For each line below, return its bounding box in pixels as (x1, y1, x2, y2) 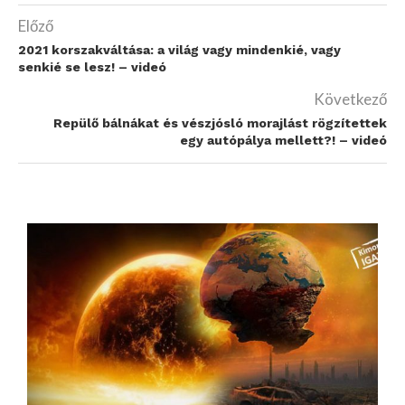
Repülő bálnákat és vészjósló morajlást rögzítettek (53, 116, 387, 130)
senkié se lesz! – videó (18, 60, 166, 74)
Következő (314, 89, 387, 108)
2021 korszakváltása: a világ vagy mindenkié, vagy (18, 42, 341, 57)
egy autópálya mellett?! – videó (180, 133, 387, 147)
